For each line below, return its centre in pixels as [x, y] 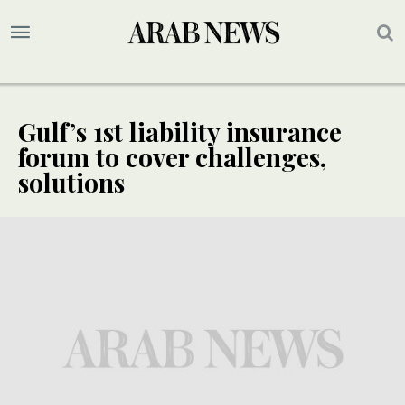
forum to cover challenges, [172, 157]
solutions [71, 183]
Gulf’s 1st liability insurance [180, 132]
